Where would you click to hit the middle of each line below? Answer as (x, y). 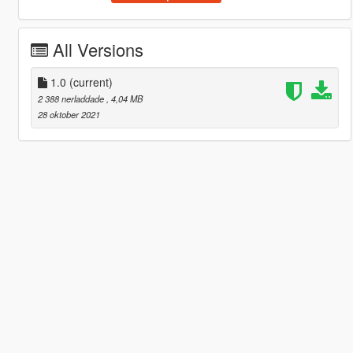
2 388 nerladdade (72, 98)
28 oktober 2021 (69, 114)
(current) (91, 82)
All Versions (98, 49)
